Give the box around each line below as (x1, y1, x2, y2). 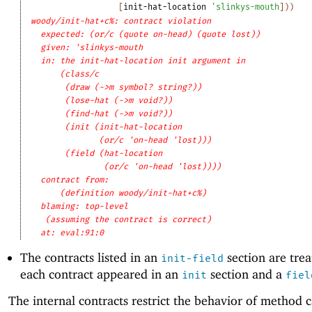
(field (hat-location (65, 148, 163, 159)
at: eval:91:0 (40, 228, 104, 238)
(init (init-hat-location (65, 122, 182, 132)
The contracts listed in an (19, 250, 161, 265)
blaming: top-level (40, 201, 129, 212)
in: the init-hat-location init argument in (40, 56, 246, 66)
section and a (206, 267, 286, 282)
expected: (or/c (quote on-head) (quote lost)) (40, 29, 260, 40)
